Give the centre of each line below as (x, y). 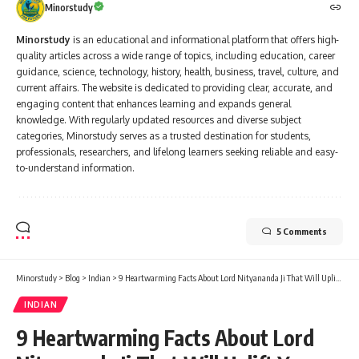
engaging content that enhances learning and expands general (153, 104)
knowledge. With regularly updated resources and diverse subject (159, 120)
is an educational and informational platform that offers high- (205, 40)
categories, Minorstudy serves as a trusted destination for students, (163, 136)
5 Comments (302, 232)
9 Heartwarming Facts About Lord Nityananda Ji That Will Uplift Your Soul (227, 278)
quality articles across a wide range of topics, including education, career (175, 56)
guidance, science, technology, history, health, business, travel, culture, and (177, 72)
